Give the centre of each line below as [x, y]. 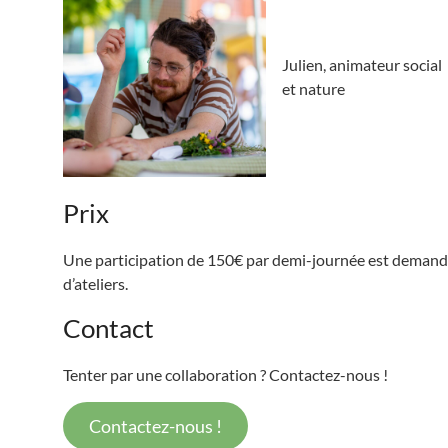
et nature [314, 88]
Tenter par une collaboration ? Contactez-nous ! [225, 375]
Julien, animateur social [362, 64]
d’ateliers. [95, 284]
